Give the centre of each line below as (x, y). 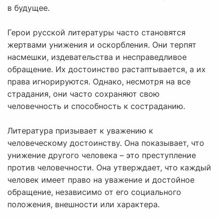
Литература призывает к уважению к (80, 131)
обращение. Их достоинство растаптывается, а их (107, 69)
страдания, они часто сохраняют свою (83, 94)
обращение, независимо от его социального (94, 192)
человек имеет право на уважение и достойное (101, 180)
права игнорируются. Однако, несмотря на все (99, 82)
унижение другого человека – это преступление (102, 155)
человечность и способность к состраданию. (96, 106)
